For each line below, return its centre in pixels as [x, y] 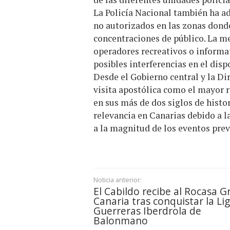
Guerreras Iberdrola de [147, 211]
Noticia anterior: [118, 180]
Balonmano [121, 221]
